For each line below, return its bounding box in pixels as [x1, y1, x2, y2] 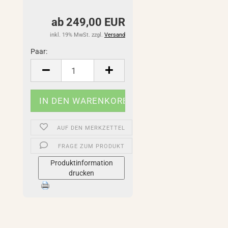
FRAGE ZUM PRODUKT [58, 143, 125, 150]
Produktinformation [50, 159, 113, 167]
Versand [104, 32, 125, 38]
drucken [69, 169, 95, 177]
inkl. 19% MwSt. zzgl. [49, 32, 104, 38]
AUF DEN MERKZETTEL [57, 125, 126, 131]
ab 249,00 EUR [51, 16, 125, 28]
